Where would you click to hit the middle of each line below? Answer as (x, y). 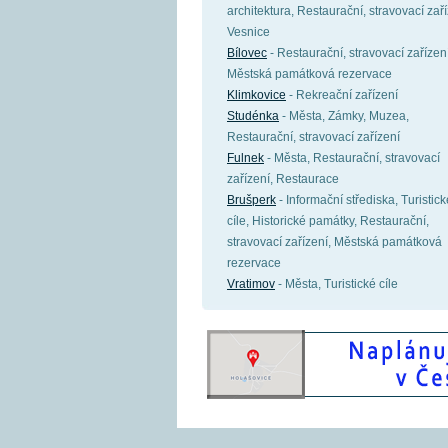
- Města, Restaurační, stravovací (352, 158)
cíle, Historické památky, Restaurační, (328, 221)
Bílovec (247, 53)
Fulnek (245, 158)
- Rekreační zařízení (342, 95)
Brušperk (251, 200)
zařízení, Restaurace (283, 179)
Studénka (253, 116)
